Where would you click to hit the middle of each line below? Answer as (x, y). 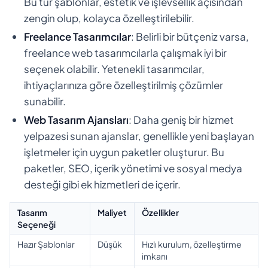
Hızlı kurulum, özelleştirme (192, 244)
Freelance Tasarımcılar (77, 36)
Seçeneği (36, 224)
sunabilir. (45, 101)
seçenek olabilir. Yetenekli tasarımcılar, (114, 68)
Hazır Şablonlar (46, 244)
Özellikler (160, 212)
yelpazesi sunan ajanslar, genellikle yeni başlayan (139, 135)
